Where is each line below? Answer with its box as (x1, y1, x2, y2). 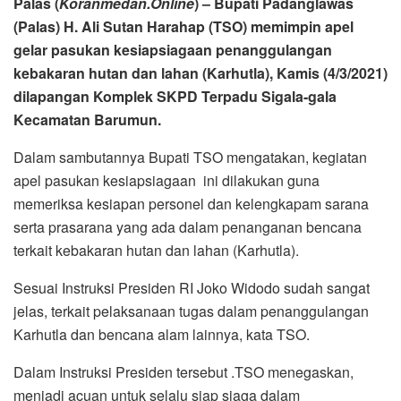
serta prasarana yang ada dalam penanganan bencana (13, 217, 362, 238)
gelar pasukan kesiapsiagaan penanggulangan (13, 39, 332, 61)
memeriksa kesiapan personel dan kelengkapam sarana (13, 193, 369, 215)
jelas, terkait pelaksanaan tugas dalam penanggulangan (13, 301, 369, 322)
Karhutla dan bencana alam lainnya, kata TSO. (13, 324, 310, 346)
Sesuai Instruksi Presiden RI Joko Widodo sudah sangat (13, 277, 370, 299)
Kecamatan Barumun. (13, 109, 161, 131)
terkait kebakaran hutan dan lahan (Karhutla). (13, 240, 299, 261)
